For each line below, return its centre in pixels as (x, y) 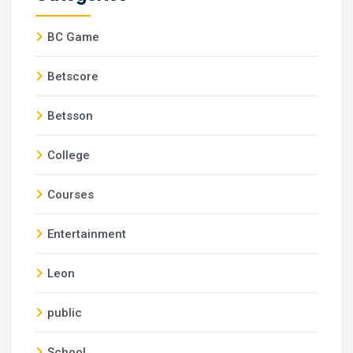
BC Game (73, 37)
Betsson (70, 116)
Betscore (73, 76)
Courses (71, 195)
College (69, 155)
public (65, 313)
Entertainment (87, 234)
